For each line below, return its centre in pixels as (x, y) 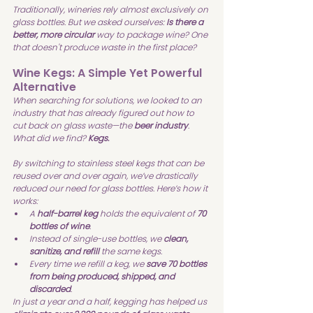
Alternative (44, 87)
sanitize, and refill (64, 252)
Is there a (186, 22)
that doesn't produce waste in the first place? (104, 48)
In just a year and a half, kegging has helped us (111, 302)
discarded (50, 289)
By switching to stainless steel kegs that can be (109, 163)
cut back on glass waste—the (73, 126)
